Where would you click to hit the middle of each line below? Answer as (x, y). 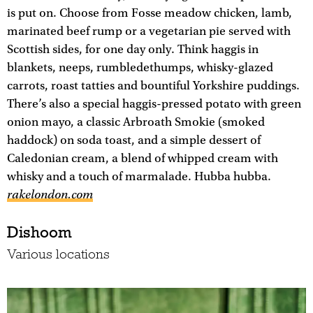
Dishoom (39, 232)
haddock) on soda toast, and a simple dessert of (134, 140)
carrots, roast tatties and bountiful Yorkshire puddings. (153, 86)
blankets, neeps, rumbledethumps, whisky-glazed (140, 67)
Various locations (58, 254)
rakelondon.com (50, 194)
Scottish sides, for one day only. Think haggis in (133, 49)
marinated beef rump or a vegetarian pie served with (149, 31)
